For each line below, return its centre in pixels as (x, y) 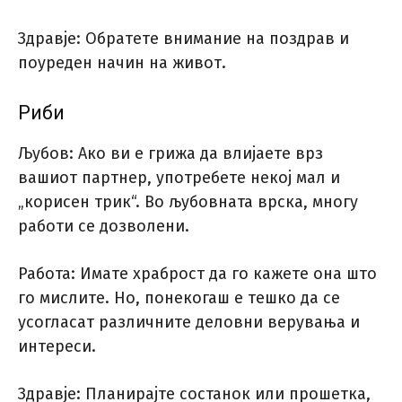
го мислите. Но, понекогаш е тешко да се (179, 298)
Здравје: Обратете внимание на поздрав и (184, 39)
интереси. (57, 347)
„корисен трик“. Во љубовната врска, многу (188, 202)
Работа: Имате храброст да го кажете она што (197, 274)
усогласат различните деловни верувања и (189, 323)
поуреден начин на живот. (122, 63)
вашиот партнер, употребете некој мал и (179, 178)
